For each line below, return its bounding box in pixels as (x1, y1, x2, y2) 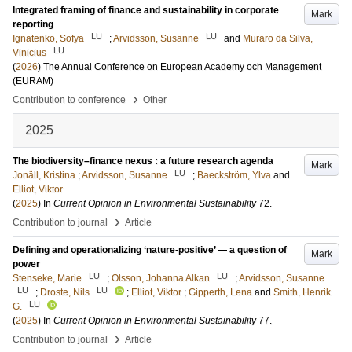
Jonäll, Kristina (13, 170, 75, 181)
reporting (13, 19, 53, 30)
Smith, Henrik (273, 287, 331, 298)
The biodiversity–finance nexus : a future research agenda (13, 156, 273, 167)
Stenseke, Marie (13, 273, 82, 284)
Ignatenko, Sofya (13, 33, 84, 44)
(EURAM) (13, 75, 53, 86)
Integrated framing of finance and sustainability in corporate (13, 5, 279, 16)
